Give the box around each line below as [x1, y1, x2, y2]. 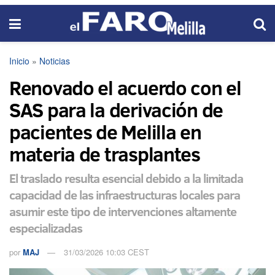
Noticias [39, 55, 70, 67]
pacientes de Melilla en [9, 118, 201, 145]
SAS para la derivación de [9, 96, 223, 123]
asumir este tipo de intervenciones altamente [9, 202, 236, 220]
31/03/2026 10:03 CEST [64, 246, 149, 258]
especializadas [9, 219, 82, 236]
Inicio [9, 55, 29, 67]
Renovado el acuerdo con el [9, 74, 241, 101]
